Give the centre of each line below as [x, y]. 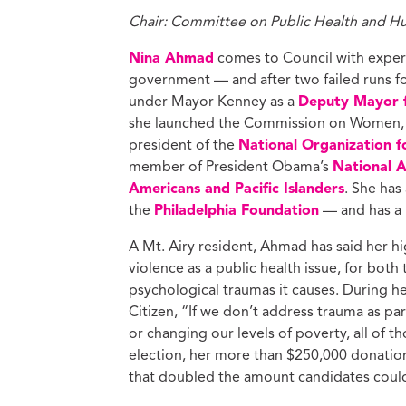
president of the [184, 145]
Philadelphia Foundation [237, 211]
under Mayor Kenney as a [213, 102]
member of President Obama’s [231, 167]
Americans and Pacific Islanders [237, 189]
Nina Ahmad [171, 58]
